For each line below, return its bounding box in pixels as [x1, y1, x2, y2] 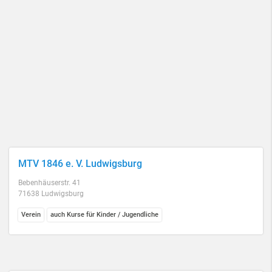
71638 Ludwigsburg [18, 189, 84, 198]
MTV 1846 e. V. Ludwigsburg [18, 158, 142, 169]
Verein [21, 211, 41, 219]
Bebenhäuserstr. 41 [18, 178, 81, 187]
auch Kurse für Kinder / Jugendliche [50, 211, 158, 219]
